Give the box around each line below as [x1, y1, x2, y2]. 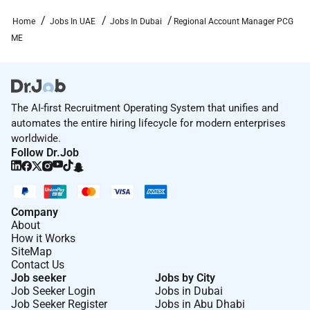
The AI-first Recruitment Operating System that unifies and [11, 101, 278, 114]
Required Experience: [23, 22, 129, 36]
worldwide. [11, 131, 61, 145]
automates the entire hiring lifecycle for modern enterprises [11, 116, 286, 129]
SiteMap [11, 244, 52, 258]
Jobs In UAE [49, 16, 95, 26]
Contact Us [11, 257, 64, 271]
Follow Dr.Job [11, 145, 79, 159]
